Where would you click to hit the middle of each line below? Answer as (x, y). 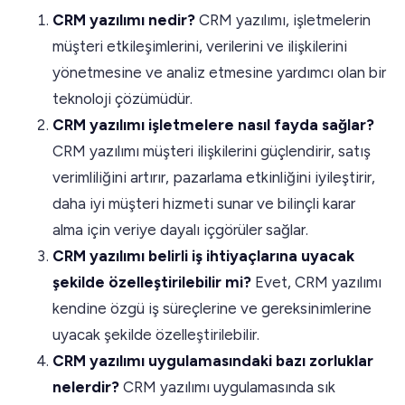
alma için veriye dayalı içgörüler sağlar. (180, 229)
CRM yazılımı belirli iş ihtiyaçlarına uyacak (203, 255)
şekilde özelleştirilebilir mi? (154, 282)
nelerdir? (86, 386)
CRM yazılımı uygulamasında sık (227, 386)
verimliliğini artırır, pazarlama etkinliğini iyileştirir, (214, 177)
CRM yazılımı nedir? (126, 19)
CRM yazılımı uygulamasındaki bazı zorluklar (213, 360)
